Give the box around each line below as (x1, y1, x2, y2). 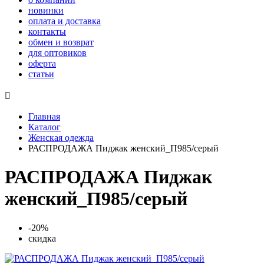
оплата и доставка (28, 16, 101, 26)
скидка (28, 233, 56, 243)
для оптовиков (28, 48, 87, 58)
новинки (28, 5, 64, 15)
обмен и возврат (28, 37, 94, 47)
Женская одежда (28, 133, 94, 143)
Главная (28, 111, 60, 121)
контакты (28, 27, 66, 37)
